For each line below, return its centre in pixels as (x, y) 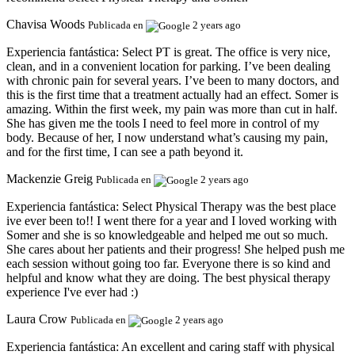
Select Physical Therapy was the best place (229, 207)
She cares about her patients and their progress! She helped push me (176, 250)
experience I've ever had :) (72, 292)
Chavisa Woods (46, 25)
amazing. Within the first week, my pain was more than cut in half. (172, 109)
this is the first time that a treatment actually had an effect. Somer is (172, 95)
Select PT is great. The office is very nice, (226, 52)
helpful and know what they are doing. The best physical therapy (168, 278)
